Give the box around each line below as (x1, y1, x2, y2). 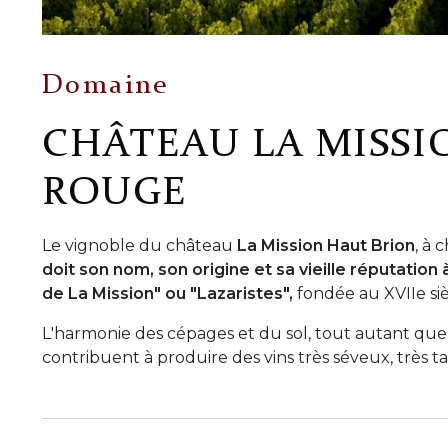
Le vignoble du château (42, 236, 237, 256)
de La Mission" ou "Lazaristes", (42, 284, 293, 304)
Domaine (42, 72, 169, 101)
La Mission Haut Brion (237, 236, 415, 256)
